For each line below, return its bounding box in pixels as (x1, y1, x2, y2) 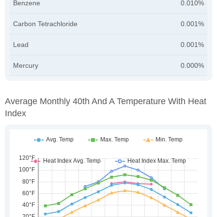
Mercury (13, 61, 38, 69)
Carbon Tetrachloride (13, 19, 77, 28)
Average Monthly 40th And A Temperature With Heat (5, 96, 206, 106)
